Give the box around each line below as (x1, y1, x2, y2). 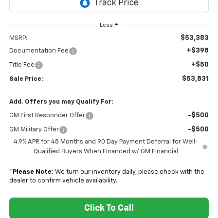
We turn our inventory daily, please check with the (53, 169, 204, 176)
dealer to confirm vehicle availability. (9, 178, 117, 184)
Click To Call (84, 204, 134, 213)
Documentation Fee (9, 48, 69, 54)
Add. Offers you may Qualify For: (9, 99, 113, 106)
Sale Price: (9, 76, 43, 83)
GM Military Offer (9, 127, 59, 133)
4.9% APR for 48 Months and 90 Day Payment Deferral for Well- (13, 139, 198, 145)
